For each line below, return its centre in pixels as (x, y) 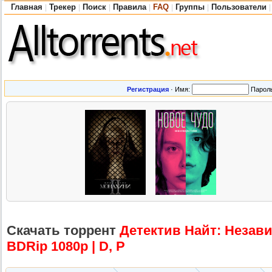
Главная (27, 7)
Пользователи (239, 7)
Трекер (63, 7)
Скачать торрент (61, 231)
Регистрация (148, 89)
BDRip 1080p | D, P (66, 246)
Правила (130, 7)
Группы (190, 7)
